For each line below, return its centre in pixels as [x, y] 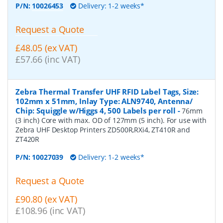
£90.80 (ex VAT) [46, 199]
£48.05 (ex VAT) [46, 48]
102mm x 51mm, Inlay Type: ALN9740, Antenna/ [104, 101]
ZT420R [28, 139]
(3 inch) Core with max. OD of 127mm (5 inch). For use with [111, 120]
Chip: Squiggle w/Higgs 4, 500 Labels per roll [96, 110]
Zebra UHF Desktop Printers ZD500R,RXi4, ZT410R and [103, 129]
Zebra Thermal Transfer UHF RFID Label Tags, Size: [107, 91]
